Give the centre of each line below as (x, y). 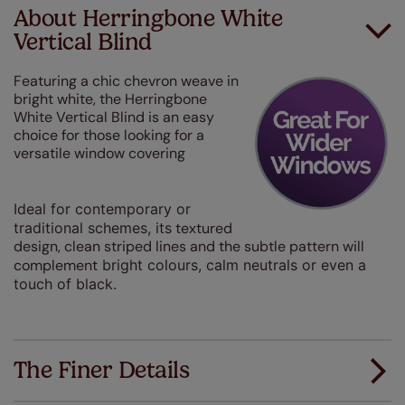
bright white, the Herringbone (110, 99)
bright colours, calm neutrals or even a (232, 265)
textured (202, 228)
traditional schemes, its (93, 228)
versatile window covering (99, 153)
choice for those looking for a (109, 135)
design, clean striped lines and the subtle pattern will (189, 246)
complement (56, 265)
